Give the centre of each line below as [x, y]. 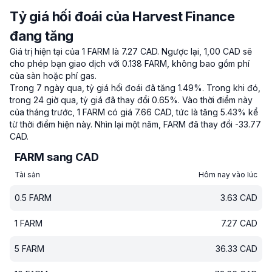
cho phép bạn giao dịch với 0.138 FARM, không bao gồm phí [130, 63]
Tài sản [27, 175]
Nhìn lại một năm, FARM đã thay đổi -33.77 [178, 124]
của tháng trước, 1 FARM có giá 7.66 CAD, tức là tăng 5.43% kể [134, 112]
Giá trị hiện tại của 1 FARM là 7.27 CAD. [84, 51]
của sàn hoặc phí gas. [53, 76]
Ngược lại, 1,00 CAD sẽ [207, 51]
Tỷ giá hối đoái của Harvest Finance [123, 16]
